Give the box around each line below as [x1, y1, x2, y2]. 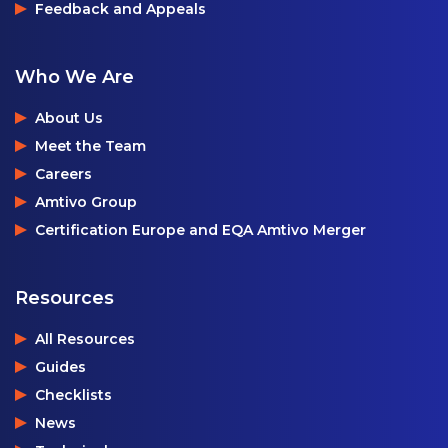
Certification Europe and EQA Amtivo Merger [35, 221, 366, 240]
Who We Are [15, 66, 134, 89]
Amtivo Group [35, 193, 137, 212]
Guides [35, 358, 86, 377]
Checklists [35, 386, 112, 405]
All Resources [35, 330, 135, 349]
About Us [35, 109, 103, 128]
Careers [35, 165, 92, 184]
